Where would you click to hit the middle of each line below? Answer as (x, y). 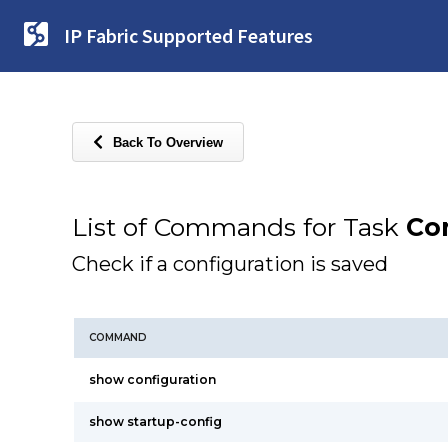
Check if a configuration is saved (230, 264)
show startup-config (155, 421)
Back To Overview (168, 142)
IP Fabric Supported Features (188, 35)
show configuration (152, 379)
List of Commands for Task (239, 227)
